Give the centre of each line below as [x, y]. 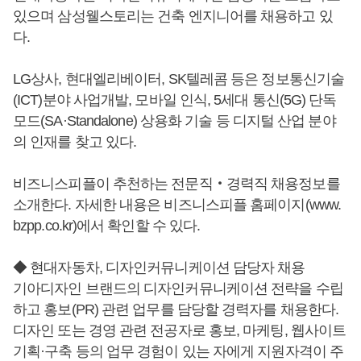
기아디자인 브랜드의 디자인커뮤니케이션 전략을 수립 [178, 289]
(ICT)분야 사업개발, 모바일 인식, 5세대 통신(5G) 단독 [175, 100]
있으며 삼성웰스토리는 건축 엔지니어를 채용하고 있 [173, 17]
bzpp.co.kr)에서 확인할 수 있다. [107, 226]
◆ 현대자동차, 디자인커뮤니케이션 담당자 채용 [159, 268]
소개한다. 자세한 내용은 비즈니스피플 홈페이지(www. [177, 205]
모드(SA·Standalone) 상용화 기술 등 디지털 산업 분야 [174, 121]
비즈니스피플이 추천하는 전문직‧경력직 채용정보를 [176, 184]
